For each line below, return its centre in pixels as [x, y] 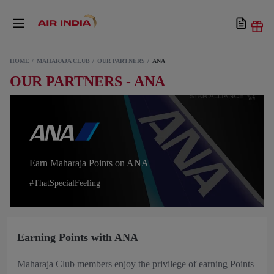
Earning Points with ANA [78, 237]
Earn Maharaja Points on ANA [89, 163]
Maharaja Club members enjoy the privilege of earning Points [135, 264]
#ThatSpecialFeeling [65, 183]
